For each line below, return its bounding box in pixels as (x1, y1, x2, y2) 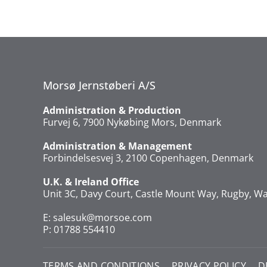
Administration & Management (43, 139, 192, 153)
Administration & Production (43, 104, 181, 117)
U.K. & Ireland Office (43, 175, 139, 188)
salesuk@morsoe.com (53, 211, 152, 224)
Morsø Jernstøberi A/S (43, 78, 156, 92)
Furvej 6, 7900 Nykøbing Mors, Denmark (43, 116, 221, 129)
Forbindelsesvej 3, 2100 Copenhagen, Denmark (43, 151, 253, 164)
